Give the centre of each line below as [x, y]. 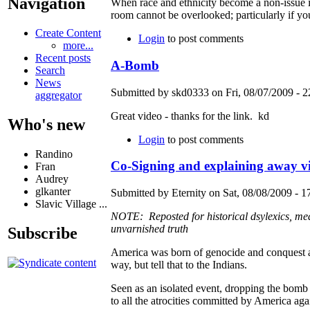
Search [50, 71]
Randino [54, 154]
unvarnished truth [149, 229]
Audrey [52, 179]
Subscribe [43, 233]
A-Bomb [135, 65]
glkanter [53, 192]
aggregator [58, 95]
